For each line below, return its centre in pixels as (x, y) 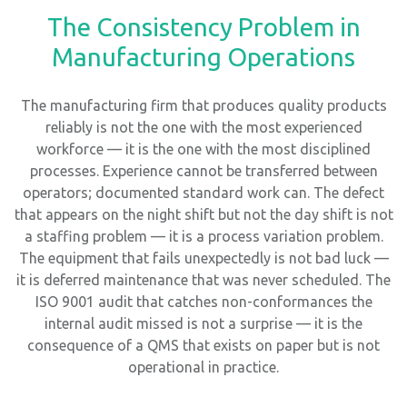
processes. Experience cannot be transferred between (203, 171)
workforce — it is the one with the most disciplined (203, 149)
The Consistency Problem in (203, 27)
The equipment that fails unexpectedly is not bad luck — (203, 258)
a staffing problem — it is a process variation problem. (203, 237)
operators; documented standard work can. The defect (203, 193)
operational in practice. (203, 367)
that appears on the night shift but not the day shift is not (203, 215)
